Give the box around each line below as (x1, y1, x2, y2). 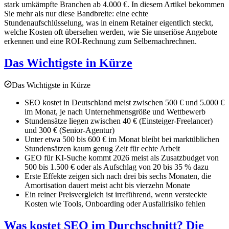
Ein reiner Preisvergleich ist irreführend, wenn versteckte (25, 190, 207, 199)
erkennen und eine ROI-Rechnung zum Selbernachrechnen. (4, 36, 197, 45)
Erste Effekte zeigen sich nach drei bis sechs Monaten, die (25, 171, 211, 180)
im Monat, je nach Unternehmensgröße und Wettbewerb (25, 107, 205, 116)
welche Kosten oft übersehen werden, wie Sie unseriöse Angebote (4, 27, 217, 36)
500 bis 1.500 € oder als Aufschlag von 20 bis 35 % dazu (25, 162, 209, 171)
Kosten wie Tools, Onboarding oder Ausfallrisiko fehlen (25, 199, 205, 208)
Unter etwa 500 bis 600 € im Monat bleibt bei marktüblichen (25, 134, 219, 144)
